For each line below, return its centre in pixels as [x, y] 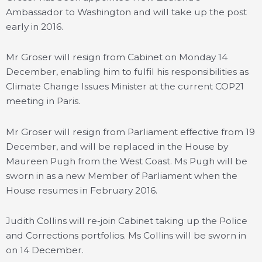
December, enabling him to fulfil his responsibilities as [127, 72]
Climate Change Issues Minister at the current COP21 [125, 87]
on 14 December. [45, 250]
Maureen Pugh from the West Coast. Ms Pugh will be [127, 161]
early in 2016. [35, 27]
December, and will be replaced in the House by [117, 146]
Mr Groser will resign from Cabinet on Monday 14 [117, 57]
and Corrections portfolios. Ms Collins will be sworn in [126, 235]
